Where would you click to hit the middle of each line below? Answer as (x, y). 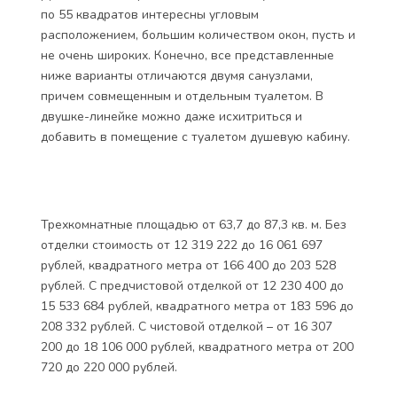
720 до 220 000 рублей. (109, 367)
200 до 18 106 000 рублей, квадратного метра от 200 (197, 347)
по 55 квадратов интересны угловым (150, 15)
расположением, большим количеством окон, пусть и (198, 35)
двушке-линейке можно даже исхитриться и (171, 117)
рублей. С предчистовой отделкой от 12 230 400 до (192, 286)
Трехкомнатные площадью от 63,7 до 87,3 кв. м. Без (194, 225)
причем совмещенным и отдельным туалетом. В (182, 96)
